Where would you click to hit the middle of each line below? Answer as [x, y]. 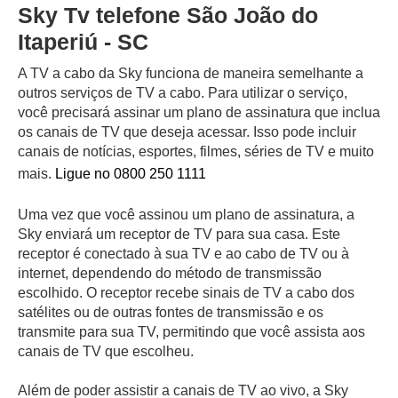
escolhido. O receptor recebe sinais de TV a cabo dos [186, 292]
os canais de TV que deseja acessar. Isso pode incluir [187, 131]
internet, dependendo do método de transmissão [170, 273]
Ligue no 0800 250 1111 [131, 173]
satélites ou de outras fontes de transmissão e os [171, 312]
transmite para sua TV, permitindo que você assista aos [191, 331]
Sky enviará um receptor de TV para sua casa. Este [179, 234]
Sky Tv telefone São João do [168, 15]
